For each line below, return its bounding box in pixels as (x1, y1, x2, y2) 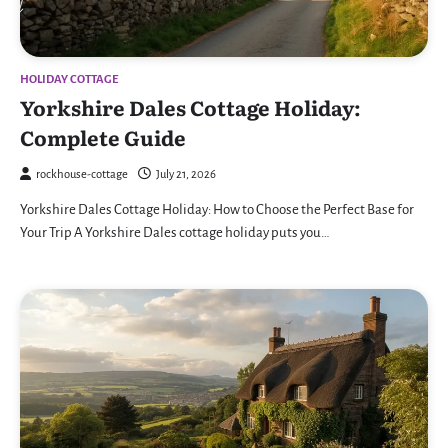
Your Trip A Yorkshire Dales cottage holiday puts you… (20, 225, 330, 241)
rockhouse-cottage (36, 168, 128, 182)
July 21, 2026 (156, 168, 216, 182)
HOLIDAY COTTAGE (20, 73, 118, 87)
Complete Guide (20, 122, 186, 153)
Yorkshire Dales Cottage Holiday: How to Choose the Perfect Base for (20, 202, 414, 218)
